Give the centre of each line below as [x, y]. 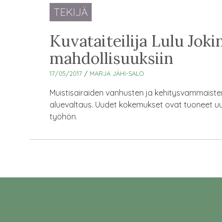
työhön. [63, 116]
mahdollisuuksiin [111, 58]
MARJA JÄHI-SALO [117, 73]
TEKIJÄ [71, 12]
